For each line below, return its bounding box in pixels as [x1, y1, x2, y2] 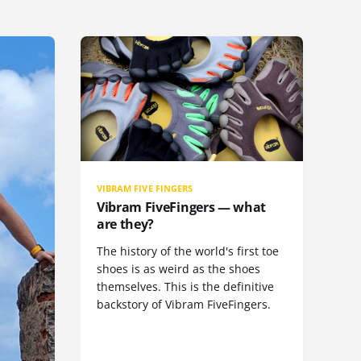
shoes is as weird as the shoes [97, 261, 260, 277]
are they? [97, 215, 155, 234]
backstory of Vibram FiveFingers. [97, 297, 271, 313]
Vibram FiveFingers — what [97, 198, 266, 217]
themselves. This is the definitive [97, 279, 274, 295]
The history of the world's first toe [97, 243, 279, 259]
